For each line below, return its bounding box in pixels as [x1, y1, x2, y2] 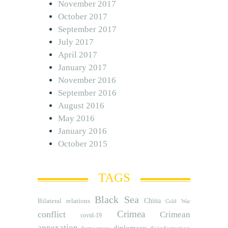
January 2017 [58, 62, 107, 72]
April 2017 [58, 49, 97, 60]
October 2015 [58, 138, 107, 149]
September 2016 [58, 88, 117, 98]
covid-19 [80, 211, 102, 219]
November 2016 [58, 75, 116, 85]
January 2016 [58, 126, 107, 136]
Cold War [165, 198, 191, 204]
